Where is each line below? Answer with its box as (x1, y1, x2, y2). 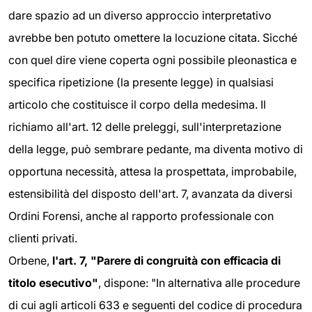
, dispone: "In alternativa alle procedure (98, 276, 300, 290)
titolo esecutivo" (8, 276, 98, 290)
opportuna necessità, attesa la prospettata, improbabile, (8, 164, 297, 179)
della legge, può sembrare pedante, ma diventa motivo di (8, 142, 303, 157)
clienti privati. (8, 231, 77, 246)
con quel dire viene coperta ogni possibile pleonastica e (8, 53, 297, 68)
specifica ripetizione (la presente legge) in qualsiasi (8, 75, 274, 90)
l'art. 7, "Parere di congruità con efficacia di (52, 253, 281, 268)
